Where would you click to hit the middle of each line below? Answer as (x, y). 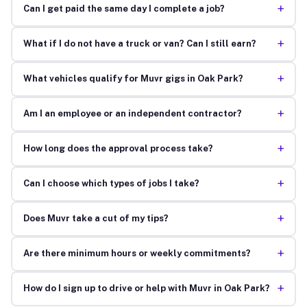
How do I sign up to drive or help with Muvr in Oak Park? (146, 288)
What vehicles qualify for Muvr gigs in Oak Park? (133, 79)
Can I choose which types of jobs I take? (111, 184)
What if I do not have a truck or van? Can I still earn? (139, 44)
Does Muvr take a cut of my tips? (96, 219)
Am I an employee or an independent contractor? (132, 114)
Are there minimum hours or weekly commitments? (137, 254)
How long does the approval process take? (118, 149)
